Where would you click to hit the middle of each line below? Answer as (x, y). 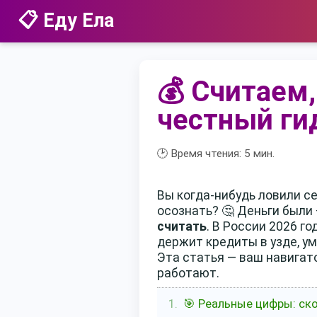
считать (182, 226)
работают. (188, 273)
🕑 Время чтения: (201, 154)
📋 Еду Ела (66, 20)
